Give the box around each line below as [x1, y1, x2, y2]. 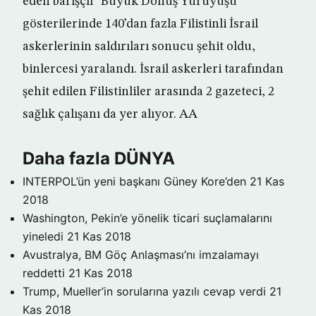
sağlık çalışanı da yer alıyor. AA [23, 108, 197, 121]
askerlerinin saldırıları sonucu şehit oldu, [23, 40, 255, 53]
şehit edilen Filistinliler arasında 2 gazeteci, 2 [23, 85, 274, 98]
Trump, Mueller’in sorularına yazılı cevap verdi [23, 284, 266, 298]
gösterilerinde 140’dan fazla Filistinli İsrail [23, 18, 258, 30]
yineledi [23, 229, 63, 243]
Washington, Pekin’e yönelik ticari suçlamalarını [23, 211, 272, 225]
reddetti [23, 266, 65, 280]
